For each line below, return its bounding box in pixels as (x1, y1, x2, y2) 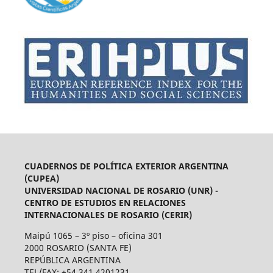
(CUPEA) (24, 172, 59, 184)
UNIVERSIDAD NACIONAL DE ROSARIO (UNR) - (24, 184, 218, 196)
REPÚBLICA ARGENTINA (24, 253, 121, 266)
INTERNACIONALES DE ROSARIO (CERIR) (24, 208, 192, 221)
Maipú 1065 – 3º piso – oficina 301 (24, 229, 163, 241)
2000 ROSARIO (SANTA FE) (24, 241, 132, 253)
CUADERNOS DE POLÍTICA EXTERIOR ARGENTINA (24, 160, 229, 172)
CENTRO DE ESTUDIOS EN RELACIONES (24, 196, 186, 208)
